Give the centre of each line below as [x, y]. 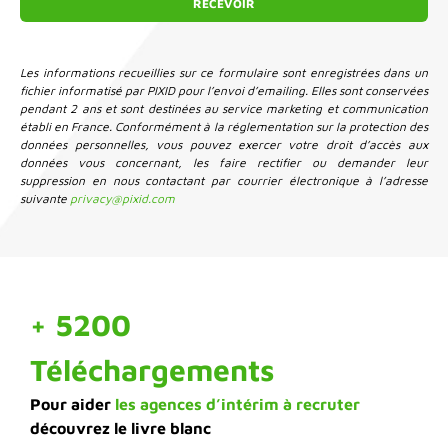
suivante [45, 198]
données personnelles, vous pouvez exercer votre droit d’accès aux [224, 144]
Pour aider [72, 403]
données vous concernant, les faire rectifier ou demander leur [224, 162]
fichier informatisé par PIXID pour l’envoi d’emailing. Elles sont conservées [224, 90]
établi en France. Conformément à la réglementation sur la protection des [224, 126]
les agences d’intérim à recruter [237, 403]
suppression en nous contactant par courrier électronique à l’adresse [224, 180]
